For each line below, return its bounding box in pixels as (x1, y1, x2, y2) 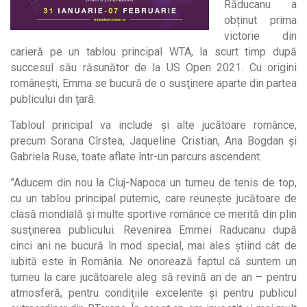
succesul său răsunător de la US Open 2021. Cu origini (10, 61, 297, 74)
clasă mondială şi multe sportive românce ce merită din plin (10, 208, 297, 221)
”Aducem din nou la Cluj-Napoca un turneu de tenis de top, (10, 176, 297, 189)
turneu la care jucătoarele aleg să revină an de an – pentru (10, 271, 297, 284)
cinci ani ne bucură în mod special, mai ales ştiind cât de (10, 239, 297, 252)
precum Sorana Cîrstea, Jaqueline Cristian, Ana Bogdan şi (10, 134, 297, 147)
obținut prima (224, 14, 297, 27)
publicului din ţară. (10, 93, 96, 106)
